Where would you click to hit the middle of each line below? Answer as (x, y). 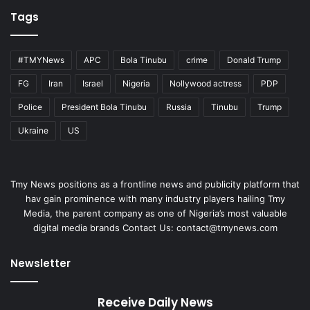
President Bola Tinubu (104, 107)
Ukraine (33, 130)
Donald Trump (254, 60)
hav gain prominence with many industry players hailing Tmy (155, 198)
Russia (179, 107)
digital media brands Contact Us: (104, 227)
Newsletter (40, 263)
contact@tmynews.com (227, 227)
